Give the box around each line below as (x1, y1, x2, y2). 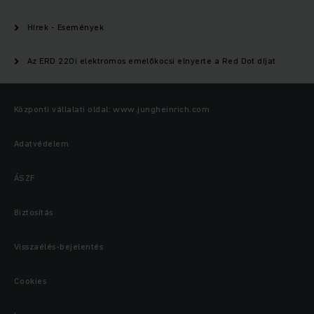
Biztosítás (14, 206, 53, 219)
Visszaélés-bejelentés (14, 240, 104, 253)
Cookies (14, 275, 47, 287)
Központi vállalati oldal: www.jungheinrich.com (14, 103, 210, 116)
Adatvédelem (14, 137, 69, 150)
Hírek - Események (27, 21, 104, 34)
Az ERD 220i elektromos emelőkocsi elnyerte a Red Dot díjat (27, 55, 276, 67)
